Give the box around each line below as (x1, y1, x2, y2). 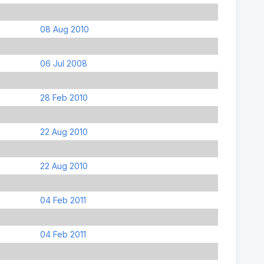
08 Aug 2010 (39, 24, 89, 34)
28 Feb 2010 (39, 92, 88, 103)
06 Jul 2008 (39, 58, 87, 68)
